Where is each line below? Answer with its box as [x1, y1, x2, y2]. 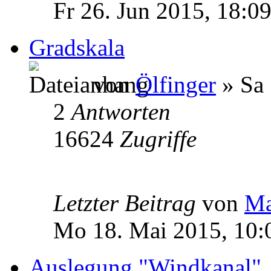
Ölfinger [135, 71, 216, 97]
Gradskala [29, 34, 125, 60]
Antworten [71, 98, 171, 125]
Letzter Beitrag [53, 189, 202, 216]
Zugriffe [120, 125, 197, 152]
